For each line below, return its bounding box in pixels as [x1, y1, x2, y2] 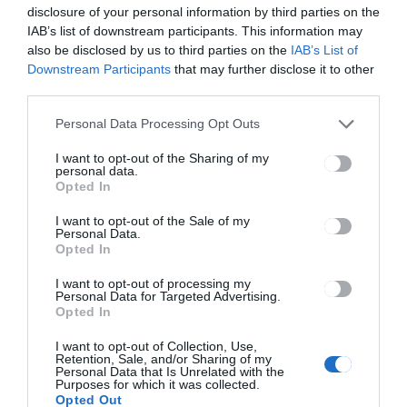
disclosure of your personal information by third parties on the [27, 4, 380, 19]
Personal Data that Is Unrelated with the [55, 363, 284, 379]
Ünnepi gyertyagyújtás [85, 18, 265, 35]
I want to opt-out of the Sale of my [55, 213, 250, 228]
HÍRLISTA [176, 181, 227, 193]
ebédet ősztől [85, 260, 189, 277]
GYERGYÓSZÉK [89, 181, 171, 193]
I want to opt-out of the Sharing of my [55, 150, 269, 165]
